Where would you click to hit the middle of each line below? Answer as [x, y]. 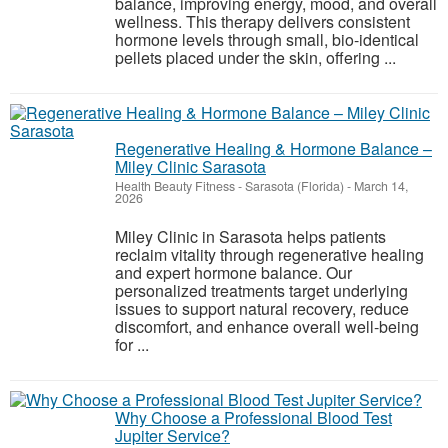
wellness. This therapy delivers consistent [262, 21]
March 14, [379, 186]
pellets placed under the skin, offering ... [255, 57]
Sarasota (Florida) [294, 186]
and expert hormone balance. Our [233, 272]
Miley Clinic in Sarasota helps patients [250, 236]
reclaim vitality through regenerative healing [269, 254]
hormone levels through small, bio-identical [267, 39]
